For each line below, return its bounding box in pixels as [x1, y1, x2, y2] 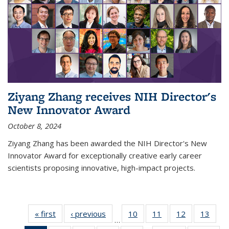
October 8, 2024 [8, 120, 61, 131]
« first [35, 208, 56, 219]
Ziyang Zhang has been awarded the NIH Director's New [8, 138, 207, 148]
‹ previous [71, 208, 106, 219]
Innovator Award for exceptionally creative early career [8, 150, 202, 161]
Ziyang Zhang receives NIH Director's [8, 88, 216, 104]
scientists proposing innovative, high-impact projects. [8, 162, 195, 173]
